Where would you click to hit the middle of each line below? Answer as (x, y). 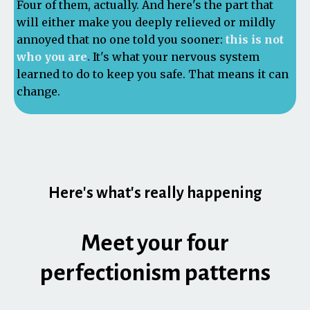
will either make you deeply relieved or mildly (146, 22)
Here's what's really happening (155, 193)
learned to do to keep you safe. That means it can (153, 74)
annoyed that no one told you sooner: (120, 39)
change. (38, 91)
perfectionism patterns (155, 273)
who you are (52, 57)
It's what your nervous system (176, 57)
